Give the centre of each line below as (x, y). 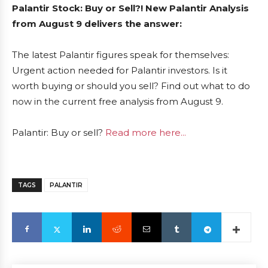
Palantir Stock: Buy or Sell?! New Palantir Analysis (130, 8)
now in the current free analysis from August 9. (118, 101)
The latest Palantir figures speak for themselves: (121, 55)
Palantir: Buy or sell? (59, 133)
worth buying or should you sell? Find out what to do (131, 86)
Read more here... (146, 133)
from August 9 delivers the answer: (97, 24)
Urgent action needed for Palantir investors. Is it (120, 70)
